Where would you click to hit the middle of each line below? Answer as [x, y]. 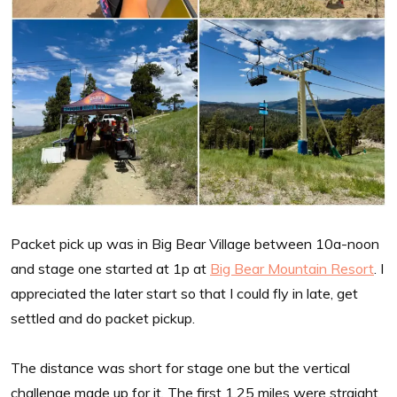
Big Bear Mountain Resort [292, 268]
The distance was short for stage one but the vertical [180, 367]
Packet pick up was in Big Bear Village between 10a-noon [195, 243]
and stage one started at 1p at [110, 268]
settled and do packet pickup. [103, 318]
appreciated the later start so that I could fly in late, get [184, 293]
